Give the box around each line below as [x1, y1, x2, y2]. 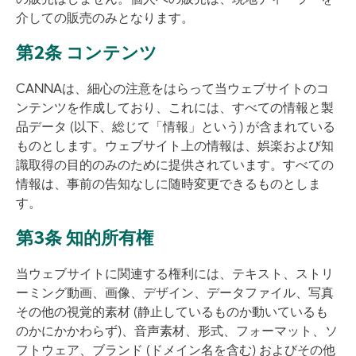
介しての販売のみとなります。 [16, 13, 194, 25]
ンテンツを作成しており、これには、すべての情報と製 [16, 103, 334, 115]
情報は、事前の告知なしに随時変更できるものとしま [16, 179, 321, 192]
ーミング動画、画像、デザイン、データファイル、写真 [16, 288, 334, 300]
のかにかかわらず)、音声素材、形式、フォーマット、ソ [16, 326, 338, 339]
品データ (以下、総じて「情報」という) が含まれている [16, 122, 335, 134]
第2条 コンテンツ [16, 45, 157, 64]
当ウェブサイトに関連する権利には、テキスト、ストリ [16, 269, 334, 281]
